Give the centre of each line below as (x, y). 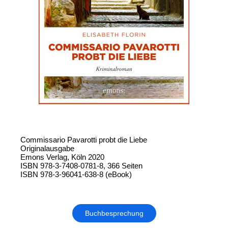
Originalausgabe (47, 149)
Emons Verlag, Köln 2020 (62, 157)
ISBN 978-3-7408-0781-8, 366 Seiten (81, 166)
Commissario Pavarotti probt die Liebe (84, 140)
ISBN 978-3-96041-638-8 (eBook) (76, 175)
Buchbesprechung (114, 213)
